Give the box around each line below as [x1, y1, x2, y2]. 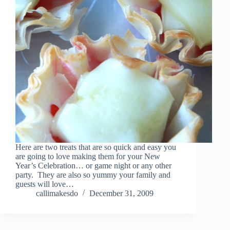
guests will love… [15, 179, 74, 188]
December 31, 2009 [89, 188, 154, 198]
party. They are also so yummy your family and [15, 170, 170, 179]
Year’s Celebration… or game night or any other [15, 161, 171, 170]
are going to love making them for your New [15, 151, 160, 161]
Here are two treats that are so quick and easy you [15, 142, 176, 151]
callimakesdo [36, 188, 78, 198]
